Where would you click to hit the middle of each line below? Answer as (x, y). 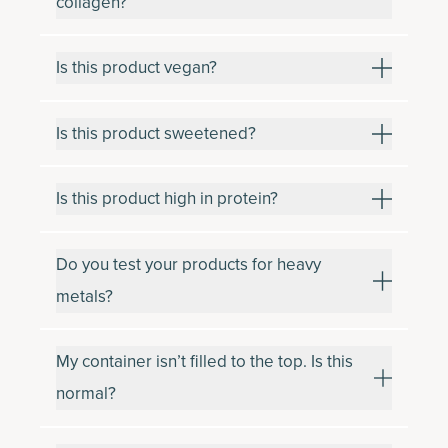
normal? (86, 393)
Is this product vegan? (136, 67)
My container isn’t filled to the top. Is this (204, 361)
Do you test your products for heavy (188, 264)
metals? (84, 296)
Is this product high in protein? (167, 198)
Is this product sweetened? (156, 133)
